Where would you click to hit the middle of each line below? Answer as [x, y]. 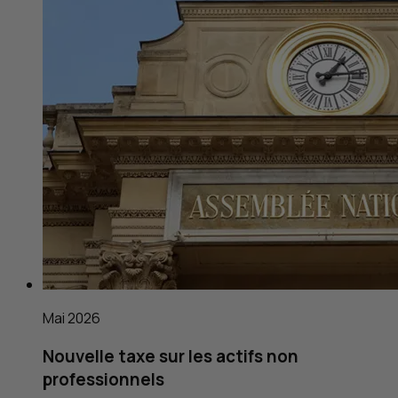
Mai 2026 [72, 318]
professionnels [103, 379]
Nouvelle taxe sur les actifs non [171, 356]
